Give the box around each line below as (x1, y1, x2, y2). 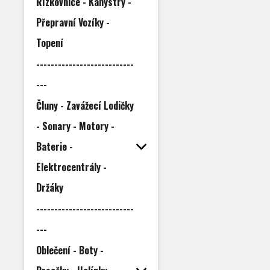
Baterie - (36, 139, 73, 154)
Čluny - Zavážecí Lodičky (36, 98, 134, 113)
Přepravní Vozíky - (36, 15, 110, 30)
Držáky (36, 180, 63, 195)
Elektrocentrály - (36, 160, 107, 174)
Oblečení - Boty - (36, 243, 104, 257)
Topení (36, 36, 63, 50)
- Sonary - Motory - (36, 119, 115, 133)
